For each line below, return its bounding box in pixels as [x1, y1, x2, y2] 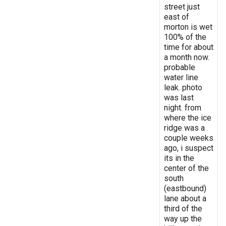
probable [164, 62, 195, 72]
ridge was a [164, 123, 205, 133]
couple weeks [164, 133, 213, 143]
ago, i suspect [164, 143, 213, 153]
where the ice [164, 112, 211, 123]
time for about [164, 42, 213, 52]
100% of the [164, 32, 206, 42]
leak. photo [164, 82, 202, 92]
